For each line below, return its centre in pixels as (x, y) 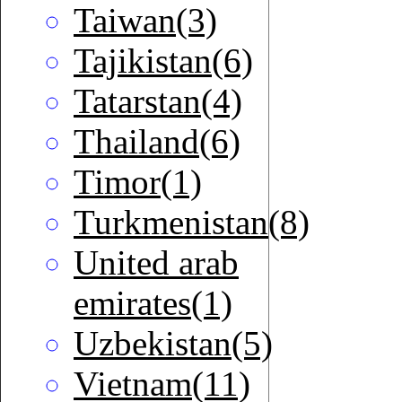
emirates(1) (153, 303)
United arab (156, 263)
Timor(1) (138, 182)
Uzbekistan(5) (173, 344)
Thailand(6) (157, 142)
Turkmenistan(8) (192, 223)
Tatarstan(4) (158, 101)
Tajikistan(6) (163, 61)
